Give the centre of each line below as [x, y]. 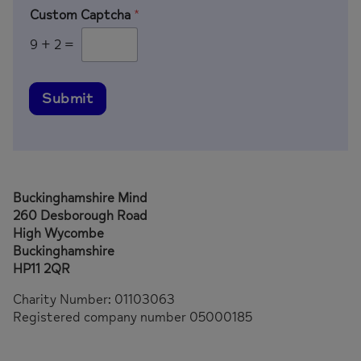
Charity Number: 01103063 [94, 300]
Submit [68, 99]
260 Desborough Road [80, 216]
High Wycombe [58, 234]
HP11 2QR [41, 270]
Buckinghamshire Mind [80, 199]
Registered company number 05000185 [133, 318]
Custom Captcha [82, 16]
